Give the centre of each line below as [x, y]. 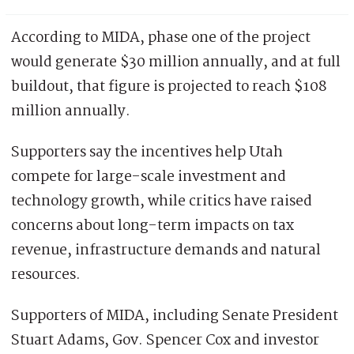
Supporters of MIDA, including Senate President [175, 316]
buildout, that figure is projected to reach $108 [169, 87]
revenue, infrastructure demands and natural [166, 250]
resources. [46, 275]
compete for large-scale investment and [149, 177]
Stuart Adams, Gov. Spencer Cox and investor [165, 340]
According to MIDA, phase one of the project [161, 38]
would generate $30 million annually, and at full [176, 62]
